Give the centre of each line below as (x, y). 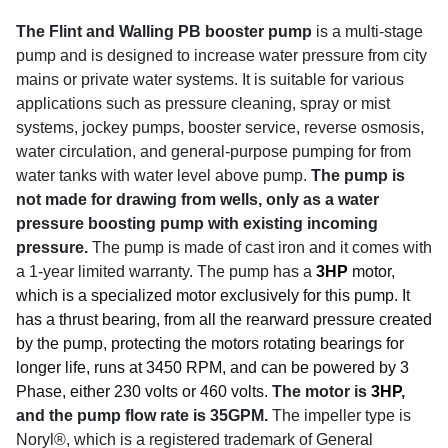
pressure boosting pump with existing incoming (197, 223)
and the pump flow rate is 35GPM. (142, 415)
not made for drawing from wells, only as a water (197, 199)
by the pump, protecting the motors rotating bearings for (210, 343)
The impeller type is (339, 415)
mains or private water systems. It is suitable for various (210, 79)
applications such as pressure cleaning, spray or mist (203, 103)
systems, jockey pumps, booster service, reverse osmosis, (220, 127)
